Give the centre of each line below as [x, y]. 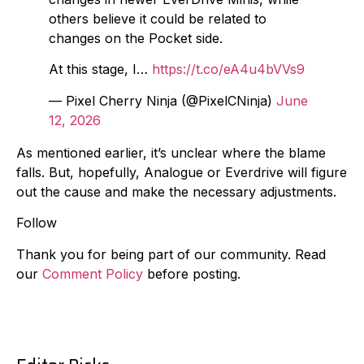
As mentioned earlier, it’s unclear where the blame [171, 152]
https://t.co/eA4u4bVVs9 [228, 69]
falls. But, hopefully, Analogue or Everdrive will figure [182, 172]
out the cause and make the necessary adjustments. [176, 191]
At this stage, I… [100, 69]
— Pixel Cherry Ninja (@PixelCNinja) [162, 100]
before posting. [192, 273]
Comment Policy [93, 273]
